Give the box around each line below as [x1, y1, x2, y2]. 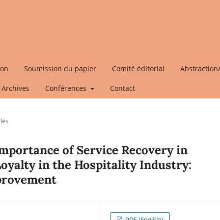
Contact [110, 83, 135, 93]
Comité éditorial [112, 63, 165, 73]
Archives [1, 83, 29, 93]
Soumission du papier [24, 63, 96, 73]
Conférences [45, 83, 88, 93]
